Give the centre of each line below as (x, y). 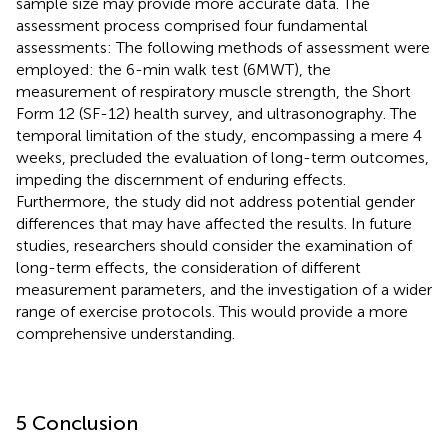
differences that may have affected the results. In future (214, 223)
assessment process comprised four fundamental (192, 25)
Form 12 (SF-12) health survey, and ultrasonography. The (216, 113)
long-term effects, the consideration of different (188, 267)
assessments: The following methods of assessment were (223, 47)
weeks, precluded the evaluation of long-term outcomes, (222, 157)
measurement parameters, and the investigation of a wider (224, 289)
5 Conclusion (77, 422)
